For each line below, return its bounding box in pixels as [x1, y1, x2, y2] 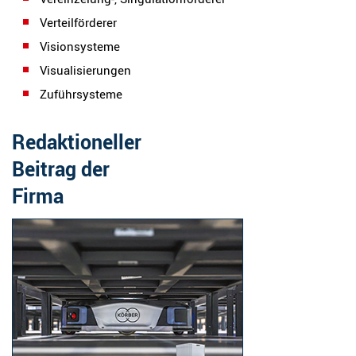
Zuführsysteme [40, 86, 122, 102]
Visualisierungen [40, 62, 131, 78]
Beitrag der [12, 154, 110, 182]
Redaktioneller [12, 127, 141, 155]
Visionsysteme [40, 38, 120, 54]
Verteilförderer [40, 14, 117, 30]
